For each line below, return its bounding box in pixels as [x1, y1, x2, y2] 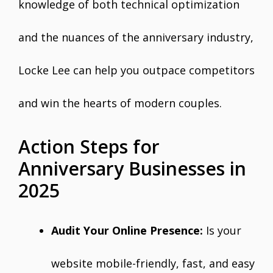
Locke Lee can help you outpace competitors [18, 63, 255, 77]
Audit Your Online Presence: [51, 223, 203, 238]
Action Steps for [18, 134, 160, 159]
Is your [203, 223, 241, 238]
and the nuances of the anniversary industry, [18, 30, 253, 44]
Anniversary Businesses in [18, 156, 246, 181]
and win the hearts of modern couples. [18, 96, 222, 110]
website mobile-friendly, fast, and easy [51, 256, 255, 271]
